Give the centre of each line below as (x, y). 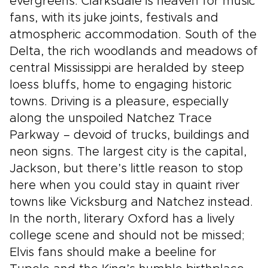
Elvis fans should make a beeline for (113, 252)
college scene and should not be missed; (127, 236)
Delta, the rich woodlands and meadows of (134, 51)
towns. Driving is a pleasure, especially (119, 102)
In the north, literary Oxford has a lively (122, 219)
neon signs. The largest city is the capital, (128, 152)
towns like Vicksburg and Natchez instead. (131, 202)
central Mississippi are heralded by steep (127, 68)
